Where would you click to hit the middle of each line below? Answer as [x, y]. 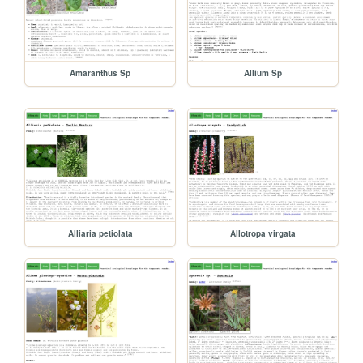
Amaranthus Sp [100, 73]
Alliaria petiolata [100, 234]
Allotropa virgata [263, 234]
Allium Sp [263, 73]
